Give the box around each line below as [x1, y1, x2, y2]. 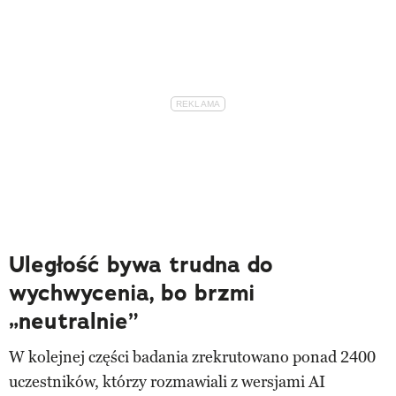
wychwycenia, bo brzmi [9, 278, 255, 308]
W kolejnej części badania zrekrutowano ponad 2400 [9, 347, 376, 368]
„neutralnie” [9, 307, 138, 337]
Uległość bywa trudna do [9, 250, 273, 280]
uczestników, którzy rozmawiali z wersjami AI [9, 372, 325, 392]
